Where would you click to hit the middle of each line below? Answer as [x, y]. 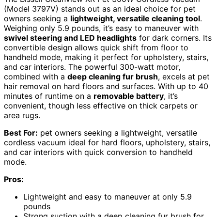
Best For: [21, 133]
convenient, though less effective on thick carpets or [101, 106]
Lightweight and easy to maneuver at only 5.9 [108, 197]
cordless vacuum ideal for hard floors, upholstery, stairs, [107, 143]
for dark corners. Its [174, 38]
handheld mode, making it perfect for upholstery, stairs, [106, 57]
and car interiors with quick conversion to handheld [98, 152]
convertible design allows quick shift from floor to [96, 48]
